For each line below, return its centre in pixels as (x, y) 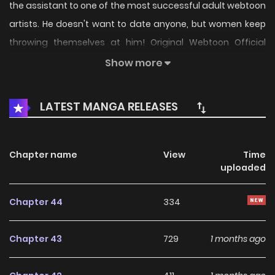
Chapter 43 (36, 239)
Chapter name (43, 155)
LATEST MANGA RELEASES (108, 107)
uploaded (243, 168)
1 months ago (238, 239)
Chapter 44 (36, 202)
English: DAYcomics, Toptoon (71, 61)
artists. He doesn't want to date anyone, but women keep (137, 24)
